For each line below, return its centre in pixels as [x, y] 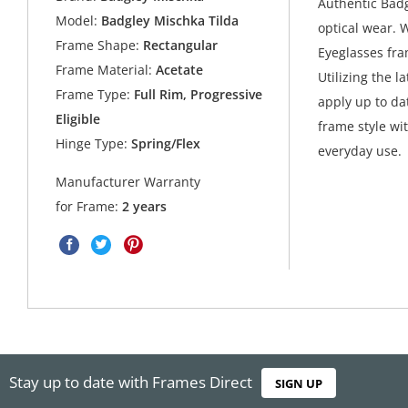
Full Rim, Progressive [197, 95]
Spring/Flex [164, 144]
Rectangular [179, 46]
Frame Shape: [98, 46]
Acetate [178, 70]
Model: [77, 21]
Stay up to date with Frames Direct [131, 382]
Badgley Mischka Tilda [170, 21]
